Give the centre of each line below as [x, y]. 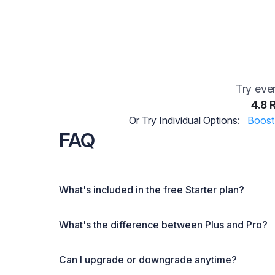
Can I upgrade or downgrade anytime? [148, 260]
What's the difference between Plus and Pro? [163, 225]
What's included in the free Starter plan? [152, 190]
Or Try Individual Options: [184, 121]
